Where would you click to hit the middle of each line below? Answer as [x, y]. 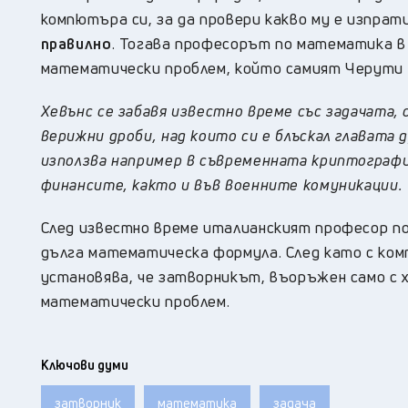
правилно [76, 43]
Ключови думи [84, 364]
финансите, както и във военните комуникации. [221, 184]
